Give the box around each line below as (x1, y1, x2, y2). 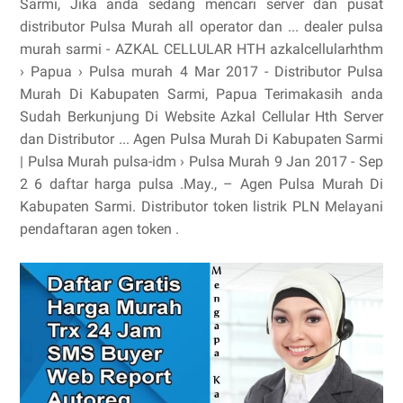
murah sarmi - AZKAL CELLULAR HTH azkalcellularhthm (20, 40, 383, 58)
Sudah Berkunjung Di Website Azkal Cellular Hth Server (20, 108, 383, 125)
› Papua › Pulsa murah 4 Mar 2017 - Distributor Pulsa (20, 63, 383, 80)
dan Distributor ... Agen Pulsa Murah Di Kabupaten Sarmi (20, 130, 383, 148)
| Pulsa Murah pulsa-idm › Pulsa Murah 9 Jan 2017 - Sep (20, 153, 383, 170)
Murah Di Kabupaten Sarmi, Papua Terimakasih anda (20, 85, 383, 103)
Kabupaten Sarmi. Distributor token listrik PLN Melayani (20, 198, 383, 215)
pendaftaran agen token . (20, 220, 179, 237)
